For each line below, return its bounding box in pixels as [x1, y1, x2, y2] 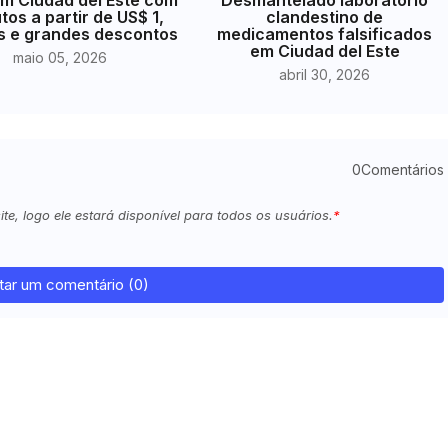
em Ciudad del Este [249, 40, 400, 61]
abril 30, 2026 [279, 65, 371, 83]
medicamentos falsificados [217, 23, 433, 44]
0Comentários [351, 161, 444, 179]
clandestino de [266, 6, 384, 27]
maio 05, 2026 [12, 48, 107, 66]
